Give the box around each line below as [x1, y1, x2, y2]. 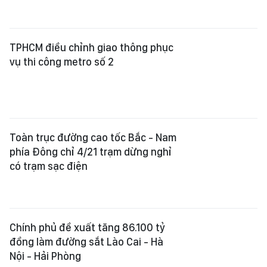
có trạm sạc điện [10, 160, 88, 172]
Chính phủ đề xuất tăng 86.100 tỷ [10, 221, 165, 234]
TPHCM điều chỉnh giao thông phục [10, 41, 173, 54]
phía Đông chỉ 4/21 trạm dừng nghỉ [10, 145, 172, 158]
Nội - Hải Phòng [10, 250, 81, 262]
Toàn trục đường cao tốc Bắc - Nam [10, 131, 176, 144]
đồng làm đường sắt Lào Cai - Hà [10, 235, 163, 248]
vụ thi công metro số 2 [10, 55, 114, 68]
